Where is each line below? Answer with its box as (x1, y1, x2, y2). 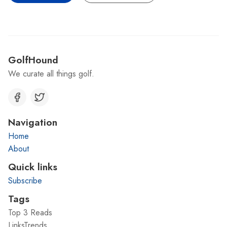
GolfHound (8, 52, 58, 67)
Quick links (8, 159, 57, 174)
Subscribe (8, 174, 42, 186)
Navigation (8, 115, 57, 129)
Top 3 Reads (8, 206, 52, 218)
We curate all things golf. (8, 67, 94, 80)
